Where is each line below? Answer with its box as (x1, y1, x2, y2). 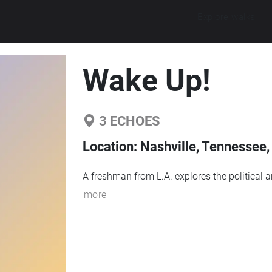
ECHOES (106, 114, 160, 129)
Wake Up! (82, 63, 211, 98)
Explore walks (197, 11, 256, 22)
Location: (82, 139, 140, 154)
